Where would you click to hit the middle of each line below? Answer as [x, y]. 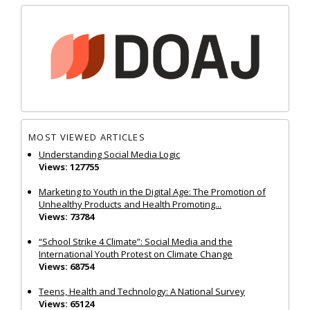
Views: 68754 [66, 266]
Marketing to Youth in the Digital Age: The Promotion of [152, 191]
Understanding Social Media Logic [109, 154]
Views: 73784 [66, 216]
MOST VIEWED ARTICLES [87, 137]
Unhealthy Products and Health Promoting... [130, 204]
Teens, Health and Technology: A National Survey [142, 291]
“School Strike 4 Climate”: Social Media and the [136, 241]
